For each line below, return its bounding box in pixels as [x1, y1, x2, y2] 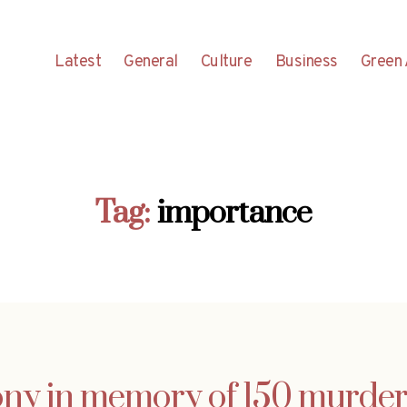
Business [274, 51, 338, 73]
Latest [55, 51, 102, 73]
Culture [200, 51, 253, 73]
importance [156, 193, 313, 233]
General [124, 51, 178, 73]
